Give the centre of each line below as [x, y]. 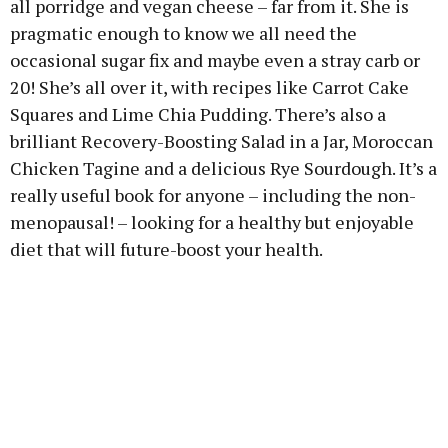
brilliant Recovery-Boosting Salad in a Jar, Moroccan [221, 140]
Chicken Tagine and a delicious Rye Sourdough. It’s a [223, 167]
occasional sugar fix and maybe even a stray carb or [215, 59]
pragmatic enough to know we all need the [183, 32]
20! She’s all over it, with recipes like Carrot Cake [209, 86]
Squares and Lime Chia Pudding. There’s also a [198, 113]
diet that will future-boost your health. [166, 248]
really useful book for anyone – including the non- [213, 194]
